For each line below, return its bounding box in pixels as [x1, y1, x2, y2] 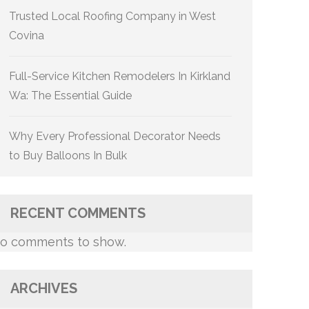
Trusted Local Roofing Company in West [9, 10, 216, 23]
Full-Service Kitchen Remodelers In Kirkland [9, 70, 230, 83]
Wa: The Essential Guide [9, 89, 132, 102]
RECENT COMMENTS [10, 205, 146, 221]
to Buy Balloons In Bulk [9, 149, 127, 162]
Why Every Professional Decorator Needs [9, 130, 221, 143]
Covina [9, 29, 44, 42]
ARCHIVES [10, 280, 77, 297]
